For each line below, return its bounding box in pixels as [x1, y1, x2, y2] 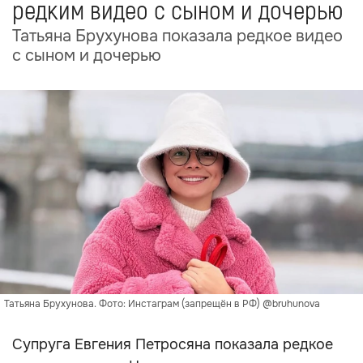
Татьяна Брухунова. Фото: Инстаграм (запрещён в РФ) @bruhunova [4, 297, 320, 310]
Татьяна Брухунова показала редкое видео [12, 26, 343, 46]
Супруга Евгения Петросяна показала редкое [12, 335, 333, 353]
